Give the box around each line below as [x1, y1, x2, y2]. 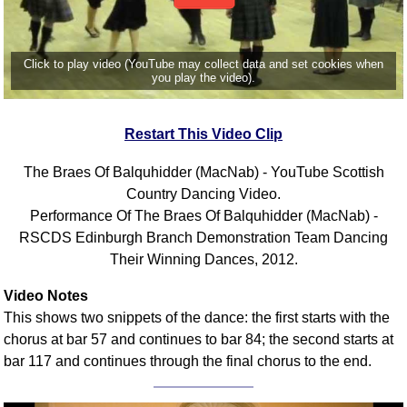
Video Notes [4, 287, 89, 303]
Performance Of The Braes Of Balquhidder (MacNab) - [29, 207, 378, 223]
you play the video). [152, 70, 255, 84]
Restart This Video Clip [124, 125, 283, 142]
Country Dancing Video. [126, 185, 281, 202]
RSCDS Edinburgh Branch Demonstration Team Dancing [19, 229, 388, 245]
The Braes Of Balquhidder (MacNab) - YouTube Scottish [23, 164, 384, 180]
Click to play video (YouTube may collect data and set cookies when [24, 56, 383, 71]
